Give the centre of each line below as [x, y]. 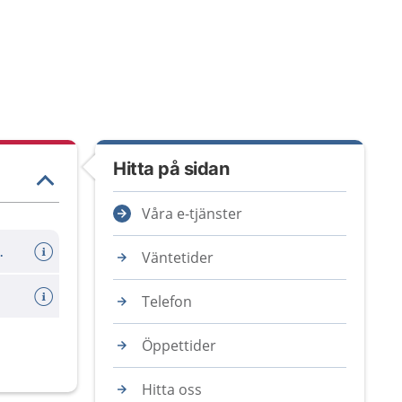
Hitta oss [172, 389]
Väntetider [178, 258]
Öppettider [179, 345]
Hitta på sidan [171, 169]
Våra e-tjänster [192, 214]
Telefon [167, 301]
